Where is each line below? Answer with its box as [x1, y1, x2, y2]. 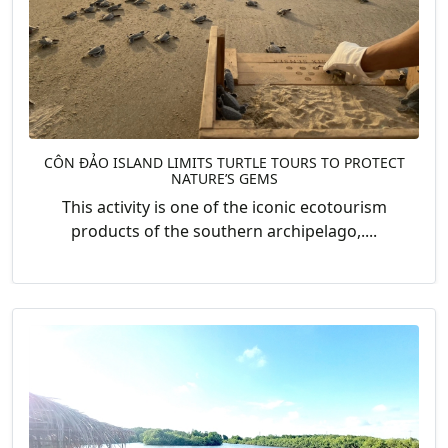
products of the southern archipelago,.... [71, 219, 377, 242]
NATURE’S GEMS [170, 168, 278, 188]
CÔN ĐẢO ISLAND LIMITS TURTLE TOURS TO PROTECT [43, 152, 405, 172]
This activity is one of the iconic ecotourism [61, 195, 387, 218]
